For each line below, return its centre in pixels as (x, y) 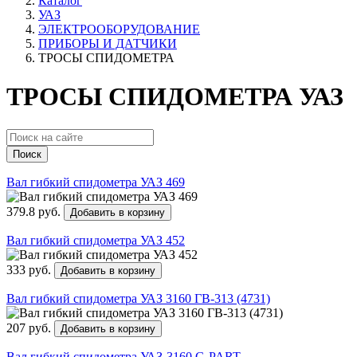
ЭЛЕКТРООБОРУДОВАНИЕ (119, 29)
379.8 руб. (35, 211)
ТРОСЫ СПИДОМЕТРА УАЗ (175, 97)
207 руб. (30, 328)
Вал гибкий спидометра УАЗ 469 (96, 182)
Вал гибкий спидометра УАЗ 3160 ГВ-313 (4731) (138, 298)
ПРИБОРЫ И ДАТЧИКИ (108, 43)
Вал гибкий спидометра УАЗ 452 (96, 240)
